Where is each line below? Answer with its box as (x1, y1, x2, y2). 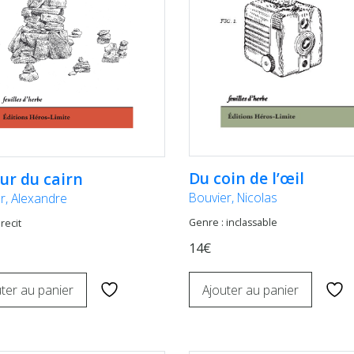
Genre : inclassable (189, 216, 277, 230)
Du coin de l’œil (189, 168, 304, 190)
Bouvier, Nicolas (189, 189, 277, 207)
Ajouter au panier (202, 281, 299, 299)
